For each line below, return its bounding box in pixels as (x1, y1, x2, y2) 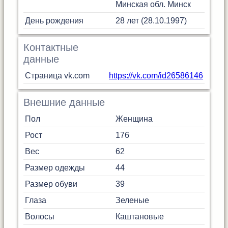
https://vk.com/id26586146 (109, 71, 203, 80)
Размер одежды (25, 163, 85, 172)
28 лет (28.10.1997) (116, 16, 187, 25)
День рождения (25, 16, 83, 25)
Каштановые (116, 212, 164, 221)
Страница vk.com (25, 71, 90, 80)
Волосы (25, 212, 54, 221)
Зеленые (116, 196, 149, 205)
